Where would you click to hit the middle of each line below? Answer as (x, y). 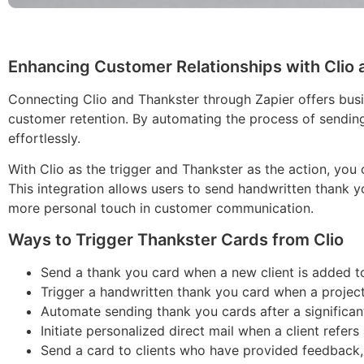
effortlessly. (44, 138)
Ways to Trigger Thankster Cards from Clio (176, 239)
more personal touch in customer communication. (161, 208)
